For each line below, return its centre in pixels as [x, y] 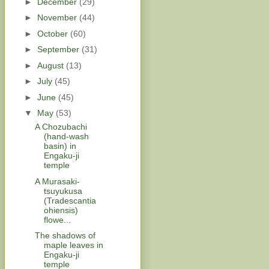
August [51, 65]
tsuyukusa [63, 191]
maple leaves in [73, 245]
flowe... [57, 219]
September [59, 50]
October [53, 33]
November [58, 18]
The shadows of [65, 236]
